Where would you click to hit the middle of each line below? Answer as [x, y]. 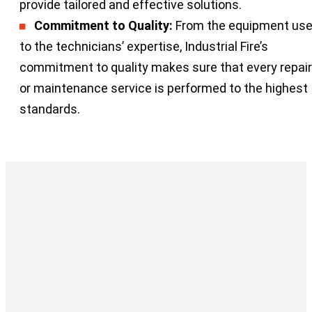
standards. [50, 109]
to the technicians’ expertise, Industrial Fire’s [144, 46]
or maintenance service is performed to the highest [164, 88]
